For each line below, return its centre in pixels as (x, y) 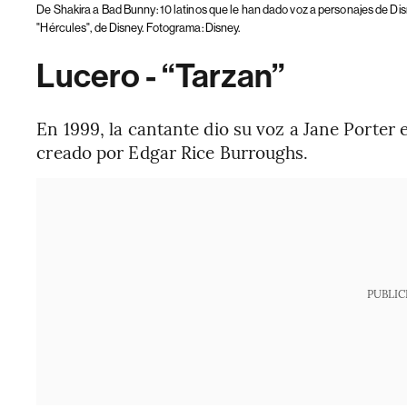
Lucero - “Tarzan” (161, 76)
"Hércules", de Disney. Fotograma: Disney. (139, 27)
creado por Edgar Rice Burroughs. (173, 151)
